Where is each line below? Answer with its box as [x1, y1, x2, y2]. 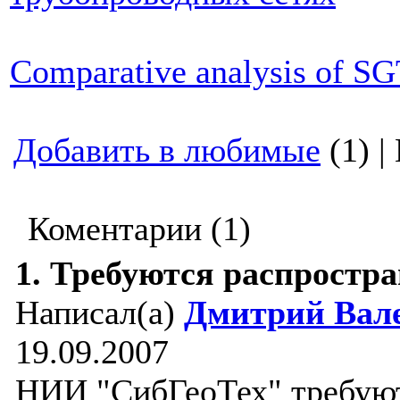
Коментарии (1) [10, 210, 251, 247]
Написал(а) [15, 294, 184, 331]
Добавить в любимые [13, 131, 321, 169]
